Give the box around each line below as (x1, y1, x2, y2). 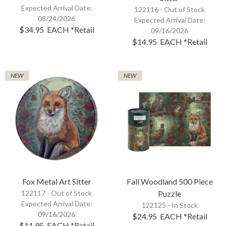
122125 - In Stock (141, 200, 198, 209)
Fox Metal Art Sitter (22, 176, 91, 186)
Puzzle (158, 188, 181, 198)
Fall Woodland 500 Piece (126, 176, 213, 186)
